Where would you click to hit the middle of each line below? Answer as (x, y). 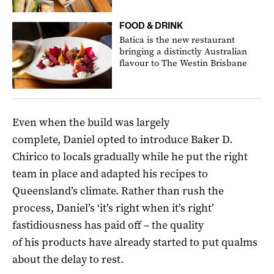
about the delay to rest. (68, 259)
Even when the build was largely (91, 122)
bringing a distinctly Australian (183, 51)
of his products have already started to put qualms (135, 242)
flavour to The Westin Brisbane (183, 63)
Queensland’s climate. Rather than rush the (118, 191)
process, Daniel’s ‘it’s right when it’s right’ (113, 208)
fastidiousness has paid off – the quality (108, 225)
